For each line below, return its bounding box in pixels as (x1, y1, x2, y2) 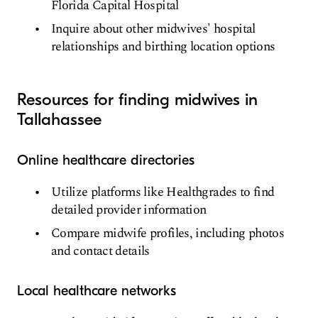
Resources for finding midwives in (17, 89, 258, 109)
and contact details (51, 241, 150, 261)
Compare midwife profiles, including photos (51, 223, 285, 243)
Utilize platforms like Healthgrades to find (51, 182, 275, 202)
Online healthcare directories (17, 151, 194, 168)
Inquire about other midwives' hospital (51, 18, 256, 38)
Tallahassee (17, 109, 102, 129)
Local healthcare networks (17, 282, 176, 299)
